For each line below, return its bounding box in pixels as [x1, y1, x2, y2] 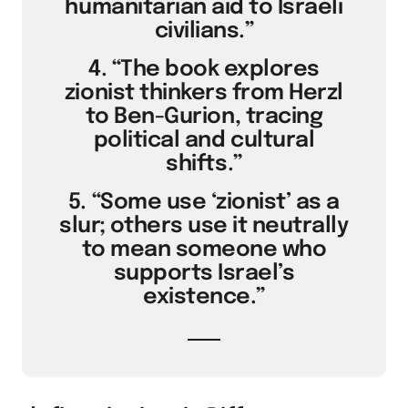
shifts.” [166, 153, 242, 176]
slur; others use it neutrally [59, 215, 349, 238]
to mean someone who [81, 239, 327, 261]
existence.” [143, 286, 265, 309]
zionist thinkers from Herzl [64, 82, 344, 105]
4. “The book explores [88, 58, 320, 81]
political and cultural [93, 129, 315, 152]
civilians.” [154, 20, 254, 43]
